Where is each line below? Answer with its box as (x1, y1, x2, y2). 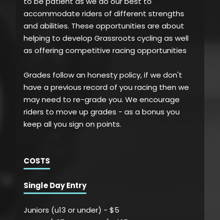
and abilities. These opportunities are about (24, 21, 184, 31)
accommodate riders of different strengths (24, 8, 184, 19)
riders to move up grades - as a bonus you (24, 107, 180, 117)
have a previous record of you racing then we (24, 82, 189, 93)
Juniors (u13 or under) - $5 (24, 204, 119, 215)
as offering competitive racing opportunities (24, 45, 187, 56)
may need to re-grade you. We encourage (24, 94, 180, 105)
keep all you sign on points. (24, 119, 121, 130)
